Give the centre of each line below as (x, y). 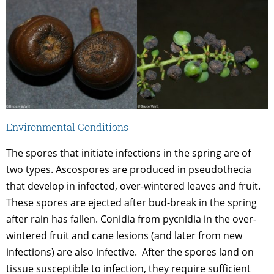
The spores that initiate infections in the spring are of (128, 153)
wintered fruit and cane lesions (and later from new (124, 235)
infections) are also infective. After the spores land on (130, 252)
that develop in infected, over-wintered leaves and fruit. (133, 186)
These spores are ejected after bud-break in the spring (131, 202)
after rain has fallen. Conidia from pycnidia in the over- (131, 219)
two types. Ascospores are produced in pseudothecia (129, 169)
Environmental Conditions (67, 127)
